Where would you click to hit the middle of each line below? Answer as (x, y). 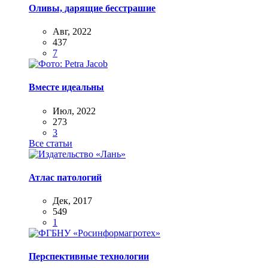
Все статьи (51, 143)
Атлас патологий (65, 177)
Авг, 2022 (72, 32)
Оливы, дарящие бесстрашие (92, 8)
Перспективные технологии (89, 257)
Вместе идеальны (66, 87)
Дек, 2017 (72, 201)
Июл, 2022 (74, 111)
